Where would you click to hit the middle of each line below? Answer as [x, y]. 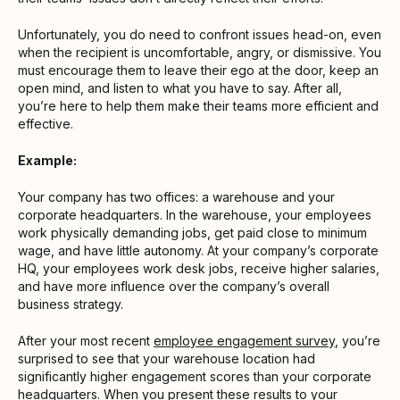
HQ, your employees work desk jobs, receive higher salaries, [199, 268]
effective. [47, 123]
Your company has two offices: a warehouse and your [176, 196]
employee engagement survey [244, 340]
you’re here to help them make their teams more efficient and [198, 105]
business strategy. [72, 304]
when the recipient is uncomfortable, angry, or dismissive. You [200, 52]
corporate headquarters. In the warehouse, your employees [195, 214]
